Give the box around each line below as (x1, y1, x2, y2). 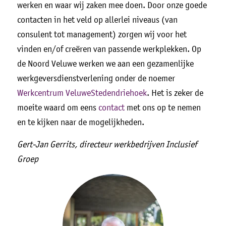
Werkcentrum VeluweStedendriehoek (17, 87, 147, 98)
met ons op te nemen (124, 102, 201, 112)
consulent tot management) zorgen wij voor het (17, 29, 187, 39)
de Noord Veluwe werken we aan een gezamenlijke (17, 58, 194, 69)
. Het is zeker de (146, 87, 203, 98)
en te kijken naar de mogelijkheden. (17, 117, 144, 127)
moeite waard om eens (17, 102, 98, 112)
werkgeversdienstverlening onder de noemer (17, 73, 175, 83)
